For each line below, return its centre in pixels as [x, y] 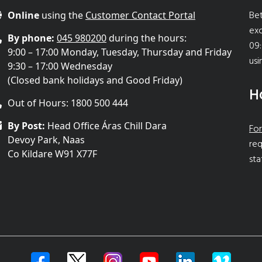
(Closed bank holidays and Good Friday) [95, 80]
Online [23, 15]
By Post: [26, 125]
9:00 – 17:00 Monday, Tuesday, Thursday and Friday [120, 52]
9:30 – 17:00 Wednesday [60, 66]
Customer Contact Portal [140, 15]
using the [62, 15]
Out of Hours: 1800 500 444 [68, 103]
